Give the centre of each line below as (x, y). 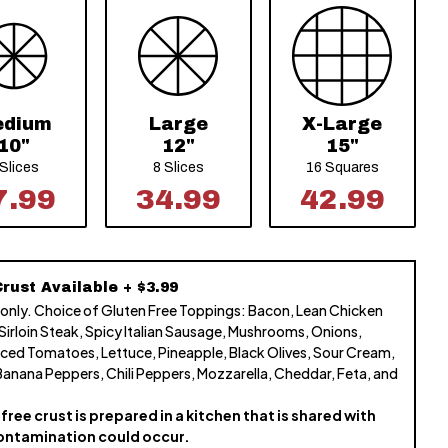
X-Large (342, 124)
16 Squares (342, 167)
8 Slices (178, 167)
